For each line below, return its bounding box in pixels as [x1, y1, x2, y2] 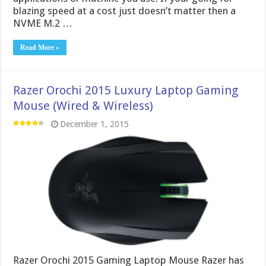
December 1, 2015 [60, 119, 129, 129]
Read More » [20, 43, 60, 52]
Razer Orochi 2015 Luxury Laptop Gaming [13, 83, 239, 98]
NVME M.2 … [13, 17, 73, 30]
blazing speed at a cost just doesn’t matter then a [13, 5, 236, 17]
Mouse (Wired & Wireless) [13, 99, 154, 113]
